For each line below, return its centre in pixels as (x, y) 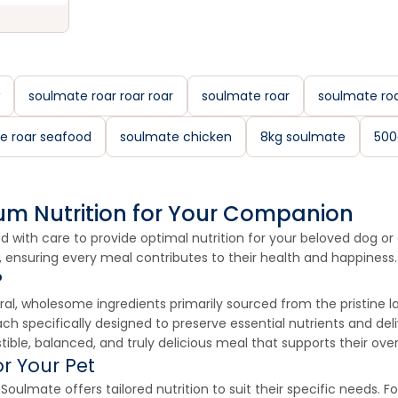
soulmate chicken (176, 137)
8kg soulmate (303, 137)
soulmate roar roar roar (101, 96)
